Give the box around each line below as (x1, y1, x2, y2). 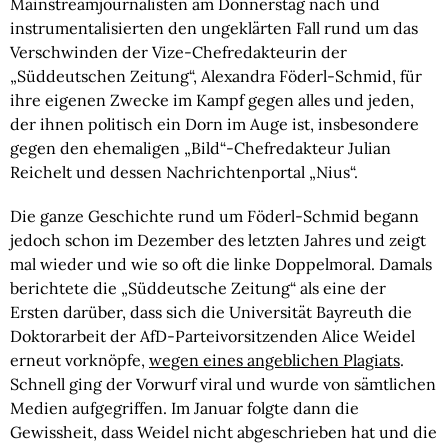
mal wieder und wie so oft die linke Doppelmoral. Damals (10, 254, 432, 274)
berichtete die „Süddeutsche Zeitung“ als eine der (10, 278, 386, 298)
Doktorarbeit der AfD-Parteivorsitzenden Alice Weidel (10, 326, 415, 346)
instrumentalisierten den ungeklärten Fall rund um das (10, 18, 418, 38)
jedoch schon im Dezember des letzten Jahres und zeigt (10, 230, 426, 250)
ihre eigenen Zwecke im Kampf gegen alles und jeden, (10, 90, 414, 110)
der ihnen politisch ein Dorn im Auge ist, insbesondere (10, 114, 419, 134)
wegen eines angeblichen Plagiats (149, 350, 400, 370)
